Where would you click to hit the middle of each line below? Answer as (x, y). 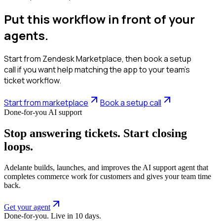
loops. (18, 146)
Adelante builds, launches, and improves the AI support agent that (106, 167)
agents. (26, 36)
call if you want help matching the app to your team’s (97, 70)
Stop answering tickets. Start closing (95, 133)
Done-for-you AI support (43, 112)
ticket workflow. (33, 81)
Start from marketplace (46, 103)
